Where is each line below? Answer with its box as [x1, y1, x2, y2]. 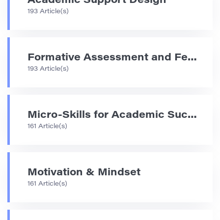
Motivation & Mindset [27, 167, 140, 178]
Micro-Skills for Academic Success [188, 110, 197, 120]
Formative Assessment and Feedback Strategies [188, 53, 197, 63]
